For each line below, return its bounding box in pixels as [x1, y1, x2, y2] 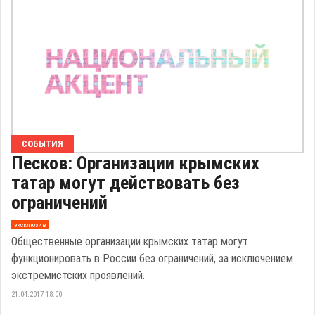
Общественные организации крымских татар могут [11, 235, 248, 249]
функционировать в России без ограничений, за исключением [11, 252, 293, 266]
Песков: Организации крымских [11, 153, 259, 174]
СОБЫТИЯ [22, 139, 63, 150]
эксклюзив [13, 220, 46, 229]
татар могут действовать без [11, 172, 240, 194]
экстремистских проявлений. [11, 269, 145, 283]
